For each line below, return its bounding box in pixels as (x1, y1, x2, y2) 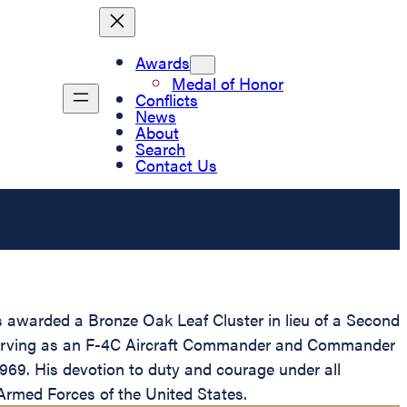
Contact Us (135, 153, 217, 176)
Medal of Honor (172, 71, 283, 94)
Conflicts (135, 87, 198, 111)
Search (135, 136, 185, 160)
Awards (135, 50, 190, 74)
